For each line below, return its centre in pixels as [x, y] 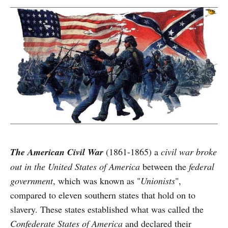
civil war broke [189, 151]
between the [164, 166]
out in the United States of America [75, 166]
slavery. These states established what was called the [107, 209]
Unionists [158, 180]
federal [202, 166]
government [32, 180]
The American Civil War [57, 152]
